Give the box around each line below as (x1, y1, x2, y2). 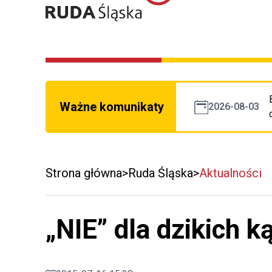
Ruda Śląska (128, 166, 193, 181)
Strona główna (46, 166, 122, 181)
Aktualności (199, 166, 262, 181)
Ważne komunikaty (59, 100, 164, 115)
